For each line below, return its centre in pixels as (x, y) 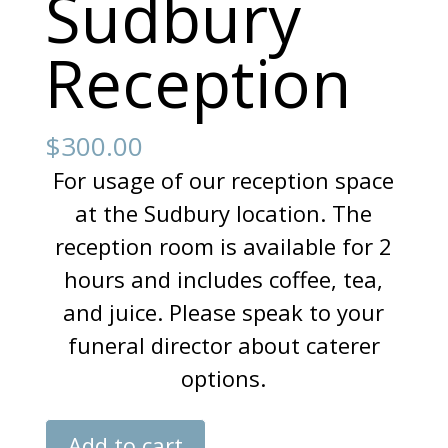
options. (224, 378)
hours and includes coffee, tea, (224, 279)
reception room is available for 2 (224, 246)
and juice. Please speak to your (224, 312)
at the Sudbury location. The (224, 213)
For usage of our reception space (224, 180)
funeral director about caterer (223, 345)
